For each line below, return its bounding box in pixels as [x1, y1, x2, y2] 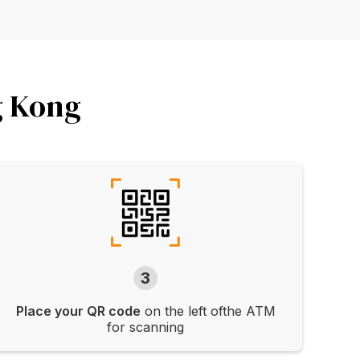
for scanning [107, 319, 185, 336]
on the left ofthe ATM [140, 303, 276, 320]
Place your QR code [15, 303, 141, 320]
